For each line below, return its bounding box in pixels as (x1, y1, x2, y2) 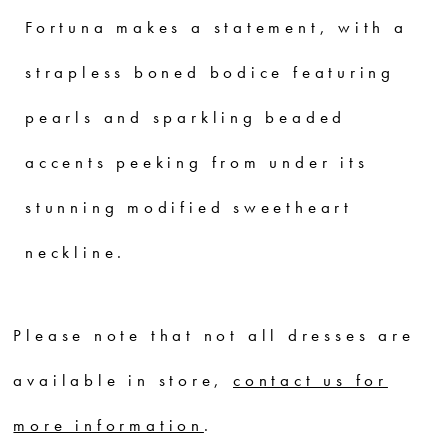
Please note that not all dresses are (13, 324, 415, 346)
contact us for (233, 369, 388, 391)
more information (13, 414, 204, 436)
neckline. (25, 242, 127, 264)
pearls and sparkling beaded (25, 107, 347, 129)
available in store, (13, 369, 234, 391)
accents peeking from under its (25, 152, 369, 174)
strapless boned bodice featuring (25, 62, 395, 84)
